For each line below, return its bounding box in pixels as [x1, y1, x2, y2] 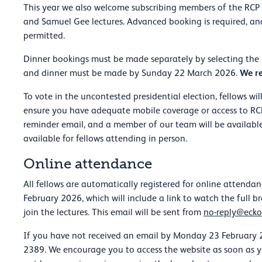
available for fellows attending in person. [23, 133, 187, 144]
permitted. [23, 30, 67, 41]
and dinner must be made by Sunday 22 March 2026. [23, 67, 240, 78]
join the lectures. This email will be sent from [23, 206, 204, 218]
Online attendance [23, 154, 152, 172]
